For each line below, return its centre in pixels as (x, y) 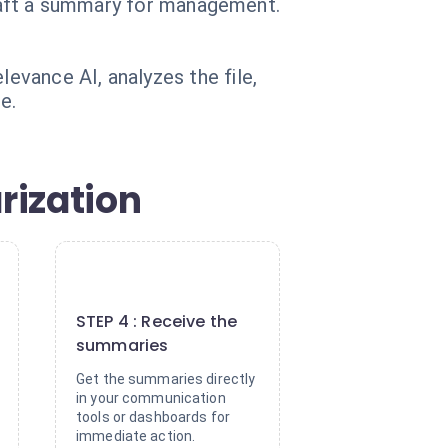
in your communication (151, 398)
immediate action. (136, 436)
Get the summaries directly (166, 379)
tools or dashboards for (153, 417)
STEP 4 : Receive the (157, 321)
